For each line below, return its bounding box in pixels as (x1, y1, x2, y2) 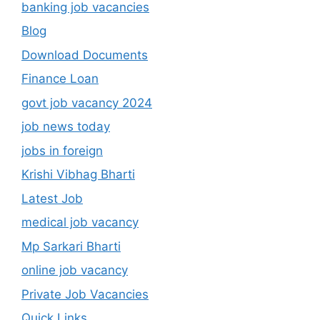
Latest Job (21, 191, 83, 206)
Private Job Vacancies (21, 286, 149, 301)
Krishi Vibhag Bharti (21, 167, 135, 182)
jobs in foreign (21, 143, 103, 158)
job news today (21, 119, 110, 134)
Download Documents (21, 47, 148, 62)
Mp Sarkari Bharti (21, 239, 121, 254)
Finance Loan (21, 71, 99, 86)
